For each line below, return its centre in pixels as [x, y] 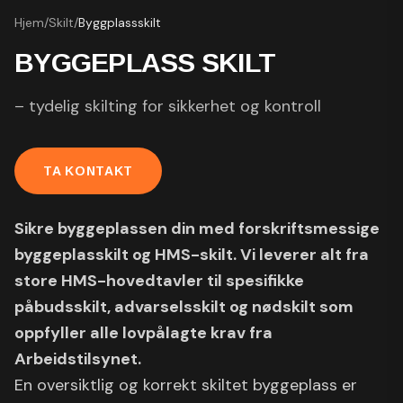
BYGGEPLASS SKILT [145, 63]
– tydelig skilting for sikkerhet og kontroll [168, 106]
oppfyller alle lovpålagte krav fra [143, 333]
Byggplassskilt [120, 22]
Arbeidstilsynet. [78, 359]
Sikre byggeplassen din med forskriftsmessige [197, 228]
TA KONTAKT [88, 171]
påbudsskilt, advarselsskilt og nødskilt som [184, 307]
